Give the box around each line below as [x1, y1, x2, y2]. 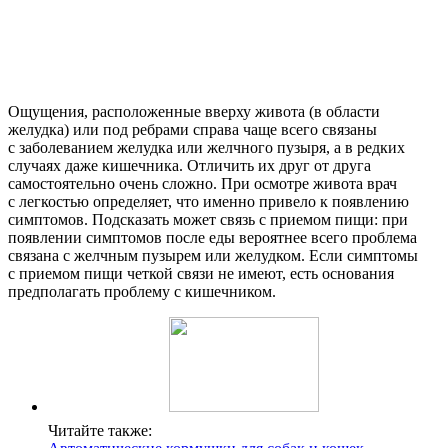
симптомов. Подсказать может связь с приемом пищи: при [8, 210, 408, 228]
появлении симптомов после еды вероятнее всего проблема [8, 228, 417, 246]
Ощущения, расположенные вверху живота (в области [8, 102, 380, 120]
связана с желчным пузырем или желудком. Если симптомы [8, 246, 418, 264]
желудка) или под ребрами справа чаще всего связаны [8, 120, 377, 138]
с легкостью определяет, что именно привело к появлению [8, 192, 409, 210]
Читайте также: [48, 421, 152, 439]
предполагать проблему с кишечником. [8, 282, 276, 300]
